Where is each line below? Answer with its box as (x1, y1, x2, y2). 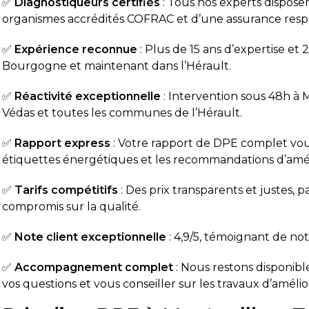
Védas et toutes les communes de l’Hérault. (2, 106, 243, 119)
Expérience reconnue (14, 43, 138, 56)
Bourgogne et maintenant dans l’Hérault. (2, 59, 232, 72)
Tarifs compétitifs (14, 183, 119, 197)
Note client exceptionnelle (14, 230, 167, 243)
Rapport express (14, 137, 111, 150)
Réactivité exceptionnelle (14, 90, 161, 103)
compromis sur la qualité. (2, 200, 141, 213)
